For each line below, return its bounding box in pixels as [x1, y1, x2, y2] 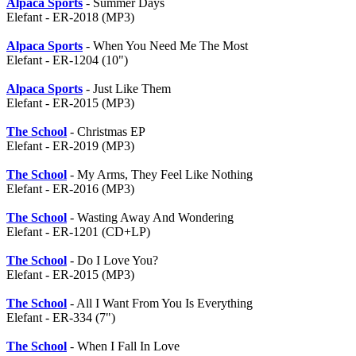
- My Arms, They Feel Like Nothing [67, 168, 253, 181]
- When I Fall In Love [67, 339, 180, 353]
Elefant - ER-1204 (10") [6, 53, 128, 67]
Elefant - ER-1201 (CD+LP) [6, 225, 150, 238]
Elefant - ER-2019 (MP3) [6, 139, 134, 153]
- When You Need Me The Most [83, 39, 248, 52]
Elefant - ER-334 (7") [6, 311, 115, 324]
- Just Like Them [83, 82, 171, 95]
